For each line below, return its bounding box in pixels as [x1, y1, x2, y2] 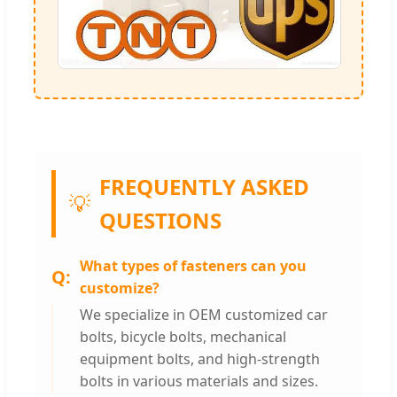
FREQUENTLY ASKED [99, 171, 309, 201]
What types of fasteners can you [80, 255, 307, 276]
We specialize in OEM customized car [80, 304, 328, 324]
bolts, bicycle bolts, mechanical [80, 326, 286, 346]
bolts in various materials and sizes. [80, 370, 318, 391]
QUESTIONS [99, 205, 222, 235]
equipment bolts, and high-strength [80, 348, 320, 369]
